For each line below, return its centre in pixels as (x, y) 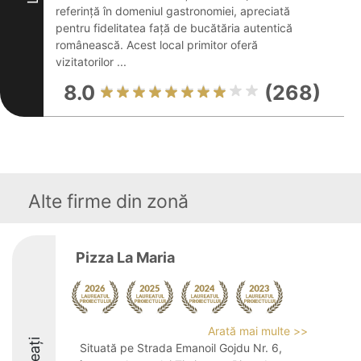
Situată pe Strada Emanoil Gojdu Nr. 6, (181, 348)
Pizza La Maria (125, 257)
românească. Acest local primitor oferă (157, 45)
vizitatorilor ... (91, 62)
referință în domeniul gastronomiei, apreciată (173, 11)
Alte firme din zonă (108, 201)
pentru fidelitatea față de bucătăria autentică (174, 28)
